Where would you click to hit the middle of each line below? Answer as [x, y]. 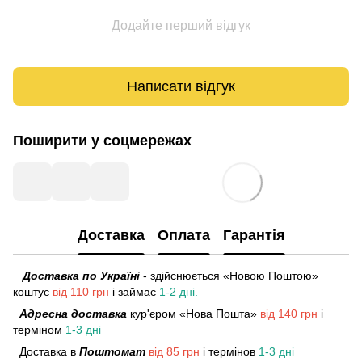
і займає [134, 292]
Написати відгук [181, 86]
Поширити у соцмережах [102, 141]
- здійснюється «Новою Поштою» [231, 276]
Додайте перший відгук [181, 26]
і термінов [231, 352]
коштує [33, 292]
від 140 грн [287, 314]
